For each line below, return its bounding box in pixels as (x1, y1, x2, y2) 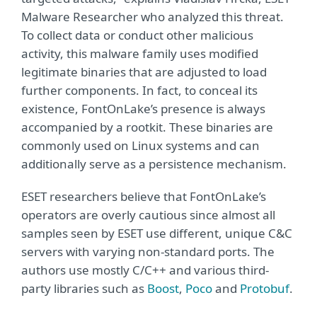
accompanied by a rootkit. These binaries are (21, 119, 273, 135)
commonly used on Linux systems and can (21, 137, 260, 154)
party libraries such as (21, 280, 147, 296)
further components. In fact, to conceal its (21, 82, 258, 98)
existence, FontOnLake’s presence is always (21, 100, 265, 117)
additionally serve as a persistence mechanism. (21, 156, 287, 172)
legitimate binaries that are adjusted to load (21, 64, 267, 80)
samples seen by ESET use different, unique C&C (21, 225, 292, 241)
